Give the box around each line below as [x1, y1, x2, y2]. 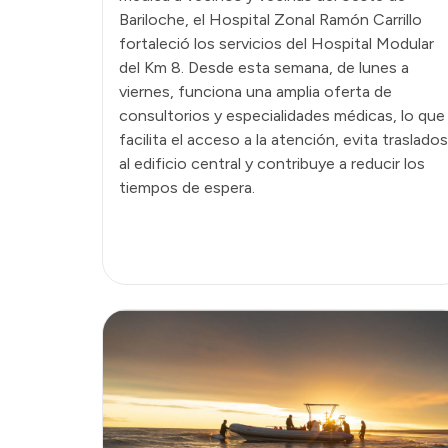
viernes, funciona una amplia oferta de [119, 81, 392, 101]
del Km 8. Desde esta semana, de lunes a [119, 57, 409, 77]
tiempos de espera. [119, 177, 255, 197]
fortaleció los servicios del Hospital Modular [119, 33, 434, 53]
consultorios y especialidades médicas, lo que [119, 105, 445, 125]
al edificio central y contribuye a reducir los [119, 153, 425, 173]
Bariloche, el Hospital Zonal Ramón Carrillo [119, 9, 422, 29]
